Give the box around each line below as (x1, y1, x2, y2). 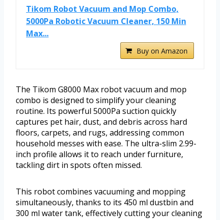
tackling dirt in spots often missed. (16, 160, 142, 171)
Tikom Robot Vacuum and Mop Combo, (26, 3, 179, 15)
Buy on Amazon (137, 46, 188, 56)
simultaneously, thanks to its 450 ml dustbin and (16, 197, 193, 208)
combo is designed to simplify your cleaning (16, 95, 176, 106)
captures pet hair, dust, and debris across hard (16, 116, 187, 128)
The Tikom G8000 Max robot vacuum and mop (16, 84, 187, 95)
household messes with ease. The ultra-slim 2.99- (16, 138, 196, 149)
